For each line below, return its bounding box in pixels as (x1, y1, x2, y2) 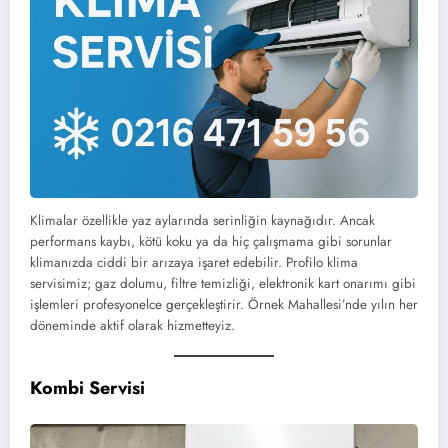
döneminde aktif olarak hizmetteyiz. (30, 315, 235, 335)
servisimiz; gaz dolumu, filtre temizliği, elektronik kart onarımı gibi (30, 273, 416, 293)
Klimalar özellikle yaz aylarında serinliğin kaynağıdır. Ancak (30, 210, 375, 230)
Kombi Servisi (30, 374, 145, 401)
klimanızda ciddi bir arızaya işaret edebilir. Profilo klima (30, 252, 358, 272)
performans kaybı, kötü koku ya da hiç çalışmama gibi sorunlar (30, 231, 392, 251)
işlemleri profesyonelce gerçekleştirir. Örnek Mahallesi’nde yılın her (30, 294, 418, 314)
